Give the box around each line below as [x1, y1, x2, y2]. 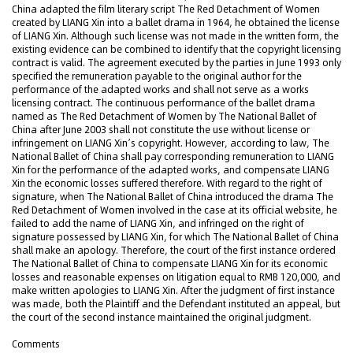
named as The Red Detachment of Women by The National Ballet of [12, 110, 317, 123]
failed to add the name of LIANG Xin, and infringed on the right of [12, 217, 304, 230]
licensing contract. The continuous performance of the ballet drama [12, 96, 315, 110]
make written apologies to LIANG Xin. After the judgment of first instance [12, 284, 335, 297]
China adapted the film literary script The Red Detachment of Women [12, 2, 320, 16]
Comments [12, 337, 60, 351]
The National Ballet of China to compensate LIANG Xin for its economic [12, 257, 328, 270]
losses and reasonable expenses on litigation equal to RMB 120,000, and [12, 270, 340, 284]
